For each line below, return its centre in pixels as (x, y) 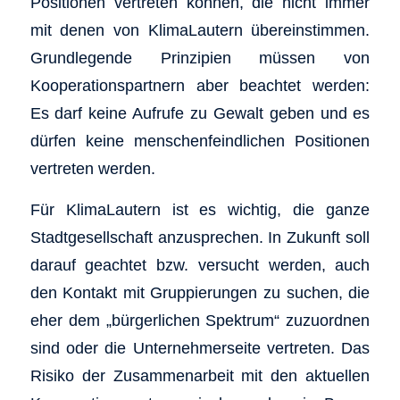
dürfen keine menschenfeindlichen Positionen (200, 140)
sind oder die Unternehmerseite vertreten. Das (200, 348)
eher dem (68, 321)
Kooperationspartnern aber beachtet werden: (200, 85)
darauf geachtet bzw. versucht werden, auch (200, 265)
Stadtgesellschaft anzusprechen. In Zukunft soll (200, 237)
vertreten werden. (92, 168)
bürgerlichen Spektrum (193, 321)
